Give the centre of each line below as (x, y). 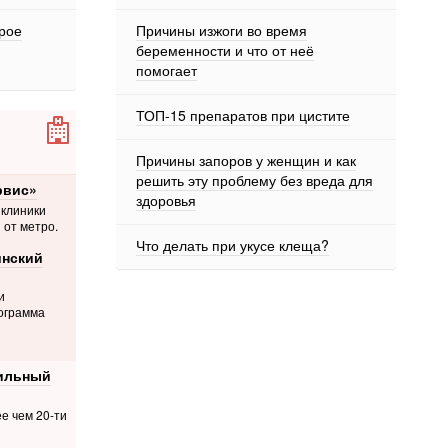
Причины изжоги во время (221, 30)
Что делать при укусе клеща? (232, 245)
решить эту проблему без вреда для (254, 180)
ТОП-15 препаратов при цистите (243, 115)
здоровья (166, 200)
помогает (166, 70)
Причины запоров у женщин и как (246, 160)
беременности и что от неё (225, 50)
